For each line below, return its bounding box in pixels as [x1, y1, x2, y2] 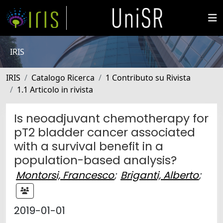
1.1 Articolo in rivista [17, 84, 93, 95]
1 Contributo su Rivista [106, 72, 191, 83]
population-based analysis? [14, 152, 177, 168]
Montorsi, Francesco [16, 168, 114, 182]
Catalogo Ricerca [31, 72, 95, 83]
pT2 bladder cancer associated [14, 124, 195, 140]
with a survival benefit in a [14, 138, 163, 154]
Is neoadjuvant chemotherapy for [14, 110, 209, 126]
